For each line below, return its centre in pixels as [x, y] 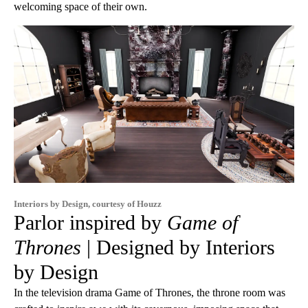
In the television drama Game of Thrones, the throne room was [150, 293]
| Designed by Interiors [178, 247]
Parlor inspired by [90, 223]
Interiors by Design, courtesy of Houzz [88, 204]
